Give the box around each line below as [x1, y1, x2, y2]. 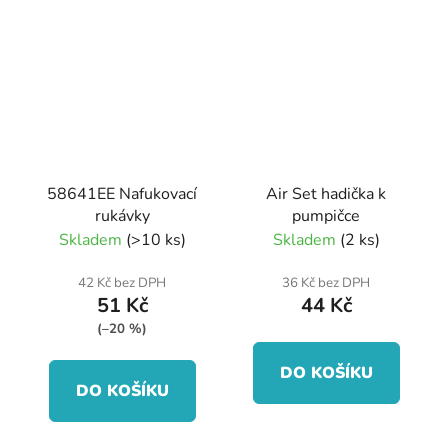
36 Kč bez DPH [282, 273, 370, 292]
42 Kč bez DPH [78, 273, 166, 292]
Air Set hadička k [266, 182, 386, 205]
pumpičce [292, 204, 360, 227]
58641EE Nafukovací [47, 182, 197, 205]
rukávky [94, 204, 150, 227]
